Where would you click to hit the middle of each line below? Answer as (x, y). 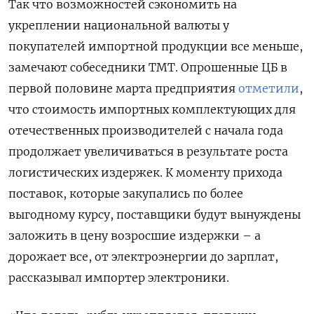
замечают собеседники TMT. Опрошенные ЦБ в (148, 68)
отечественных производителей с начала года (146, 131)
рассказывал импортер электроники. (119, 278)
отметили (269, 89)
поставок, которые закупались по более (126, 194)
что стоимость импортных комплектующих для (152, 110)
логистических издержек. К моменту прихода (145, 173)
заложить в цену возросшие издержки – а (135, 236)
